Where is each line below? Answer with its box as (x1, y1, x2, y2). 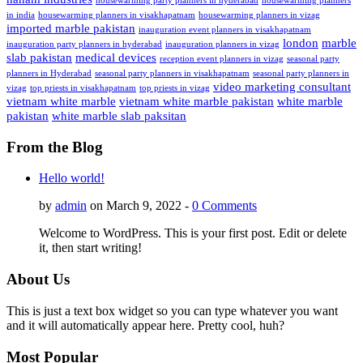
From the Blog (6, 138, 103, 156)
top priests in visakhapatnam (30, 83, 136, 93)
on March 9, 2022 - (87, 199, 192, 213)
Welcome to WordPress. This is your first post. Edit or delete (39, 226, 347, 241)
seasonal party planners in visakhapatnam (95, 69, 250, 79)
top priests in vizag (139, 83, 210, 93)
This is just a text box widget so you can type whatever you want (6, 303, 338, 318)
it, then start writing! (39, 241, 142, 255)
